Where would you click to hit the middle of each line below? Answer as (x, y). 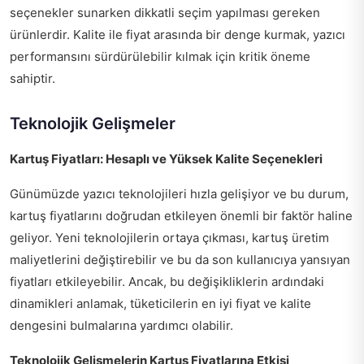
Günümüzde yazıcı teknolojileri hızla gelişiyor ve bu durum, (179, 194)
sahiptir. (32, 79)
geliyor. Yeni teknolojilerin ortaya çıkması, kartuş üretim (169, 238)
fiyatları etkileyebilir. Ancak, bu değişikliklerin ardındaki (167, 282)
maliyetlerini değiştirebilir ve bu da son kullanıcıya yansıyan (180, 260)
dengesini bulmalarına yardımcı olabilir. (121, 326)
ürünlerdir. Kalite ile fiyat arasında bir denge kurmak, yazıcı (178, 35)
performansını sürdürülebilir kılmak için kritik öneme (160, 57)
